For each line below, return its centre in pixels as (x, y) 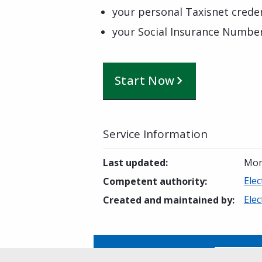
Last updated (134, 163)
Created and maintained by (168, 200)
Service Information (155, 134)
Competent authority (154, 181)
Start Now (145, 80)
